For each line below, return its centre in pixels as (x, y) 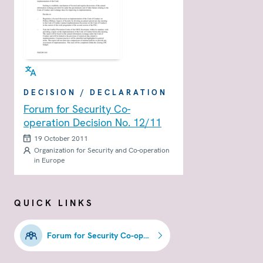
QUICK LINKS (54, 203)
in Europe (49, 160)
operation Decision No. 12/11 (92, 122)
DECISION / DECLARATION (95, 92)
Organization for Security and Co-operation (102, 150)
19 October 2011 (61, 138)
